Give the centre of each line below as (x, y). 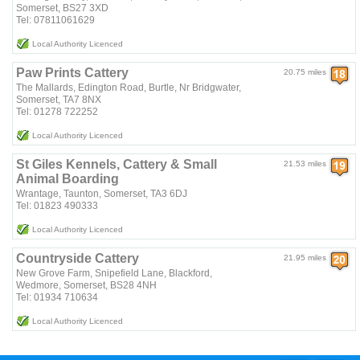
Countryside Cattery (78, 259)
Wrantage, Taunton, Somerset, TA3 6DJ (102, 194)
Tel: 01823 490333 (57, 206)
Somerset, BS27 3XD (63, 8)
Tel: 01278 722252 (57, 112)
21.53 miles (305, 164)
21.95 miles (305, 258)
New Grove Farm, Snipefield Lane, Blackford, (115, 274)
